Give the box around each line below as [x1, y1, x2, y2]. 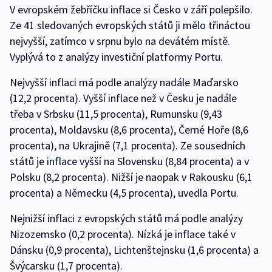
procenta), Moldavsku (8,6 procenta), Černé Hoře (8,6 [10, 123, 248, 137]
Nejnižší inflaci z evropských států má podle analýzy [10, 211, 243, 225]
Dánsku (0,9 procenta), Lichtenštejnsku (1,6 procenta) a [10, 243, 259, 257]
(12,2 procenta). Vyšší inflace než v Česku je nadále [10, 91, 237, 105]
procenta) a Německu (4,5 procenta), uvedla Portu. [10, 186, 239, 200]
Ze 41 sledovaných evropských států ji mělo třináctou [10, 18, 250, 32]
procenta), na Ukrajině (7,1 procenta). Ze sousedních [10, 138, 245, 152]
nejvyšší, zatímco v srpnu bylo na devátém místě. [10, 34, 230, 48]
